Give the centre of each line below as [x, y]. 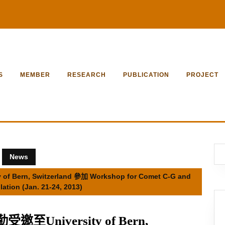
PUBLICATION [146, 75]
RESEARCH [87, 75]
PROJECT [202, 75]
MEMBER [35, 75]
